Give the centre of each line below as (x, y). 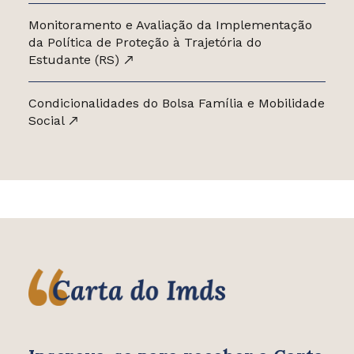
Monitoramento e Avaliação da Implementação (170, 25)
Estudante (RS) (75, 60)
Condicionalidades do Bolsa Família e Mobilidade (176, 104)
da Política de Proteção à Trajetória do (145, 43)
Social (48, 121)
